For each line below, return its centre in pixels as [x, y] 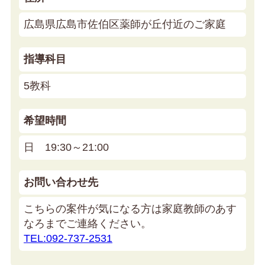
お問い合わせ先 [61, 182]
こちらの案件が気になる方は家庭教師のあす [130, 209]
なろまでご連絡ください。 [88, 223]
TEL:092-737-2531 [68, 238]
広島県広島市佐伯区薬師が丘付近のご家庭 [125, 24]
